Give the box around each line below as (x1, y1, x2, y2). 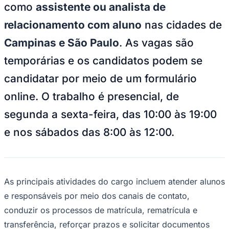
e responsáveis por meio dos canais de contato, (4, 167, 190, 178)
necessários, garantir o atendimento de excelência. (4, 210, 203, 221)
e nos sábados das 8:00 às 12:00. (4, 102, 177, 116)
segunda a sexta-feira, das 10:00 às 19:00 (4, 84, 217, 98)
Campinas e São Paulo (4, 13, 119, 26)
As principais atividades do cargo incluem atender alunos (4, 153, 225, 164)
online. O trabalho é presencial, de (4, 66, 179, 80)
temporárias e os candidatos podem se (4, 31, 202, 44)
